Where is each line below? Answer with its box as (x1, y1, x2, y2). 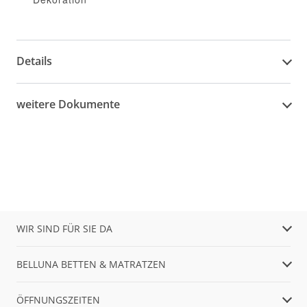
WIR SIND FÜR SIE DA (16, 221, 112, 235)
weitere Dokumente (16, 97, 120, 112)
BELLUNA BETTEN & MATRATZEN (16, 257, 166, 271)
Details (16, 53, 52, 69)
